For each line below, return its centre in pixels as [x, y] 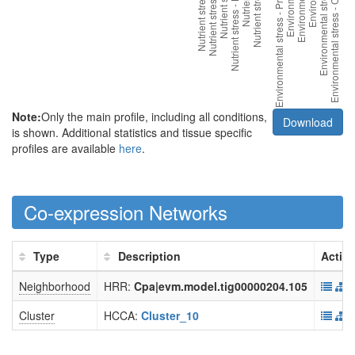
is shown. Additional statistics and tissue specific [132, 132]
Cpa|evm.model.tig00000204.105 [221, 286]
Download [308, 122]
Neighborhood [55, 286]
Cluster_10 [170, 315]
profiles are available [65, 148]
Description [149, 256]
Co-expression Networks [126, 212]
